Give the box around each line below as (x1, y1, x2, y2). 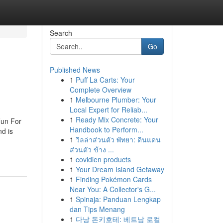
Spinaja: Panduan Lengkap (75, 194, 161, 204)
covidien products (75, 154, 131, 164)
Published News (49, 65, 100, 75)
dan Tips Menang (69, 204, 125, 214)
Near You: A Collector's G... (69, 184, 156, 194)
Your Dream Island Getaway (75, 164, 164, 174)
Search (49, 28, 72, 38)
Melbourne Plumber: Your (75, 95, 156, 105)
